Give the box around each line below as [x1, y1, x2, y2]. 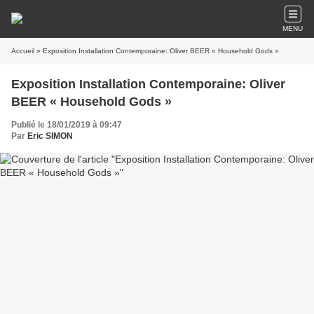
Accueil [11, 47, 34, 55]
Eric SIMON [27, 131, 73, 141]
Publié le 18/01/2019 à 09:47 [11, 120, 122, 130]
